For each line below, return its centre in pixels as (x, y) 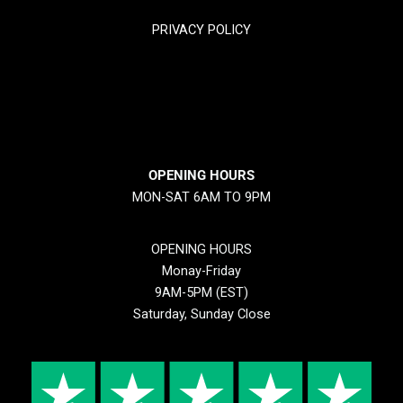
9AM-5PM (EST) (201, 293)
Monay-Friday (201, 271)
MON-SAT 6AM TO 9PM (201, 197)
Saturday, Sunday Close (201, 314)
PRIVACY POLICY (201, 29)
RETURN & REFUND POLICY (201, 73)
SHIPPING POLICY (201, 116)
